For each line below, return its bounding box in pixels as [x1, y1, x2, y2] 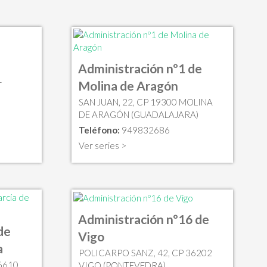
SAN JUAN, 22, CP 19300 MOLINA [78, 96, 213, 107]
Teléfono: [78, 124, 120, 135]
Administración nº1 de [77, 60, 202, 76]
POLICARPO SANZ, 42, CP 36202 [78, 247, 212, 259]
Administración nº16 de [77, 212, 209, 227]
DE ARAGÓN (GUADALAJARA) [78, 108, 198, 120]
